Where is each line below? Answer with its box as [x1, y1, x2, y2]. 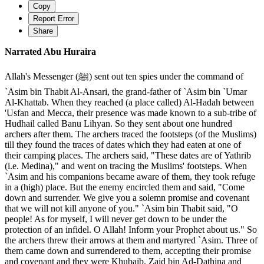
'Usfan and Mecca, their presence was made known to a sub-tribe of [5, 107, 256, 118]
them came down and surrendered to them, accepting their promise [5, 245, 251, 256]
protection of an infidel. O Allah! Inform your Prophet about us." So [5, 224, 257, 235]
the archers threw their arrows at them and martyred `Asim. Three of [5, 235, 258, 245]
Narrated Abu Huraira [5, 46, 96, 57]
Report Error [33, 14, 74, 23]
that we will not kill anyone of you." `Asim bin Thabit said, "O [5, 203, 238, 213]
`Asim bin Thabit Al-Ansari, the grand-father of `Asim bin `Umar [5, 86, 247, 97]
